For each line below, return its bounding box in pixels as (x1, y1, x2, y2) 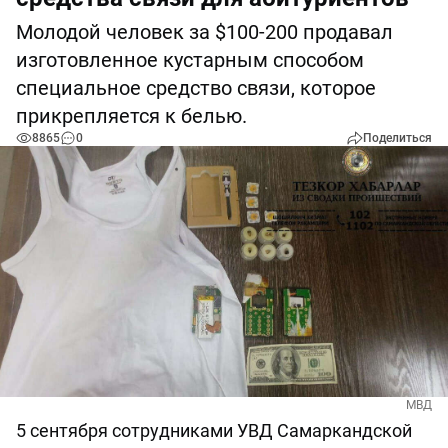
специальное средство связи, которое (16, 76, 376, 100)
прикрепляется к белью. (16, 104, 247, 128)
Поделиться (363, 131, 432, 145)
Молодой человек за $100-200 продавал (16, 20, 393, 44)
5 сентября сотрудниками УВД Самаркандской (16, 420, 412, 442)
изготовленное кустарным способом (16, 48, 364, 72)
